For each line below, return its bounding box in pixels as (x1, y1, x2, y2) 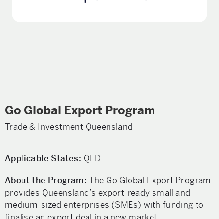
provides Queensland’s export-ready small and (5, 187, 191, 198)
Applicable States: (5, 153, 82, 164)
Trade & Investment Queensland (5, 121, 133, 132)
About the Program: (5, 175, 89, 186)
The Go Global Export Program (88, 175, 211, 186)
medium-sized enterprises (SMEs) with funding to (5, 199, 204, 210)
